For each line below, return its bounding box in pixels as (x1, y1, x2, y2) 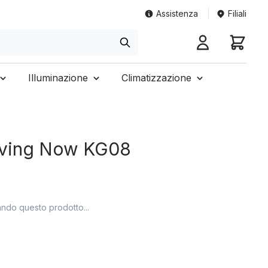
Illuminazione (28, 71, 88, 84)
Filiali (228, 8, 246, 19)
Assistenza (156, 8, 198, 19)
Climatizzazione (121, 71, 191, 84)
